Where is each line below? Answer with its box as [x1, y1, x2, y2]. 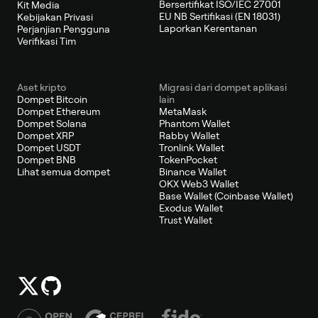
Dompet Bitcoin [17, 93, 87, 105]
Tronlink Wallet [159, 141, 224, 153]
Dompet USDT [17, 141, 81, 153]
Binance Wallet [159, 165, 226, 177]
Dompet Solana [17, 117, 87, 129]
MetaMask [159, 105, 207, 117]
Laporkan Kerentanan [159, 22, 257, 34]
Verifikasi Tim [17, 35, 76, 47]
